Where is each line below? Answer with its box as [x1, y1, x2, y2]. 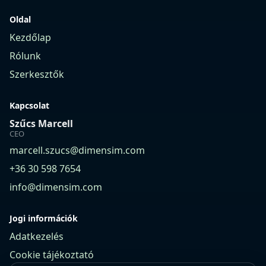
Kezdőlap [9, 30, 51, 44]
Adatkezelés [9, 229, 64, 243]
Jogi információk [9, 212, 78, 224]
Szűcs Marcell [9, 116, 73, 130]
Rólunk [9, 49, 41, 62]
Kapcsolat [9, 99, 49, 111]
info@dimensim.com [9, 180, 102, 194]
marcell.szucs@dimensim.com [9, 143, 145, 157]
